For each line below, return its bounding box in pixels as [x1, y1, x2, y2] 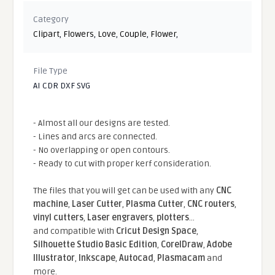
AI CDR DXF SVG [33, 80, 91, 91]
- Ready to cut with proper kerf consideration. [33, 158, 212, 169]
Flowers [63, 28, 95, 39]
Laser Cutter [72, 198, 123, 209]
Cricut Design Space [116, 225, 197, 236]
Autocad [119, 252, 154, 263]
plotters [157, 212, 190, 223]
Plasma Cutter [126, 198, 184, 209]
